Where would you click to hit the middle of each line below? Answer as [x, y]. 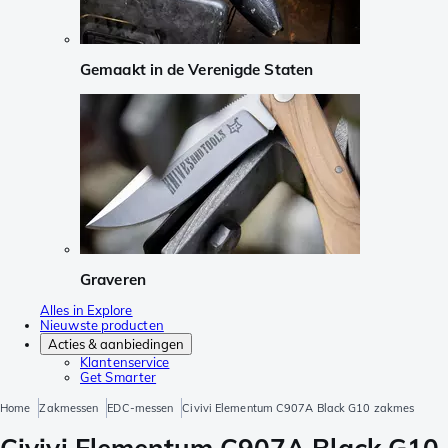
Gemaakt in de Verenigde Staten [196, 70]
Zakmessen [69, 408]
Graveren [113, 279]
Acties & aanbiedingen [116, 344]
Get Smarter [118, 377]
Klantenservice [125, 362]
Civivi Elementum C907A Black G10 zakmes [298, 408]
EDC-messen [140, 408]
